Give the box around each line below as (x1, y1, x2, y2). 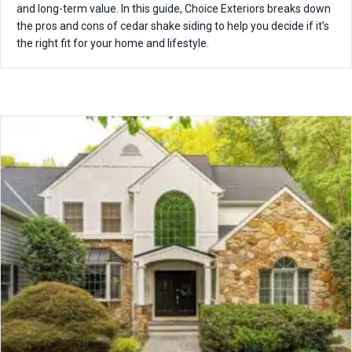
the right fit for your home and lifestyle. (16, 36, 209, 49)
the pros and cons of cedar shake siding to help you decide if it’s (16, 19, 329, 32)
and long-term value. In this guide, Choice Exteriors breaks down (16, 2, 331, 15)
